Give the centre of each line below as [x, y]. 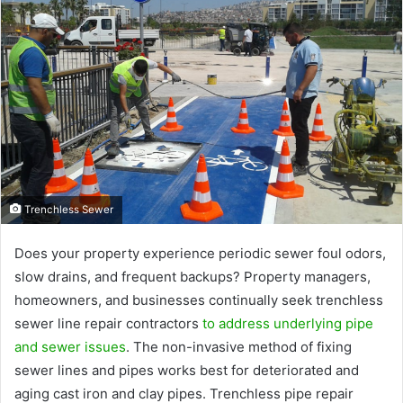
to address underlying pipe [288, 323]
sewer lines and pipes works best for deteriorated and [187, 370]
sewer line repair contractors [108, 323]
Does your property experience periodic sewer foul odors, [200, 253]
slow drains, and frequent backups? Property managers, [193, 276]
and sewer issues [70, 346]
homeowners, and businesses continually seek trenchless [199, 300]
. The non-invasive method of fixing [239, 346]
